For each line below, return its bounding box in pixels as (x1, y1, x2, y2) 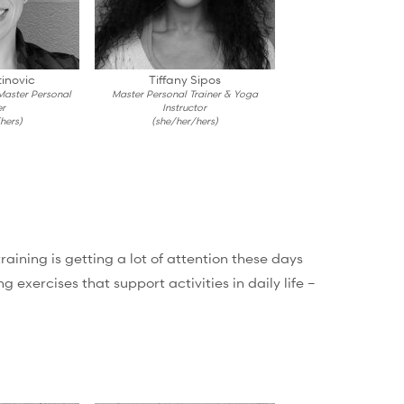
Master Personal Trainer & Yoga (111, 86, 258, 102)
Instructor (162, 99, 207, 115)
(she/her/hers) (151, 113, 218, 129)
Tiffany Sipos (148, 71, 221, 88)
